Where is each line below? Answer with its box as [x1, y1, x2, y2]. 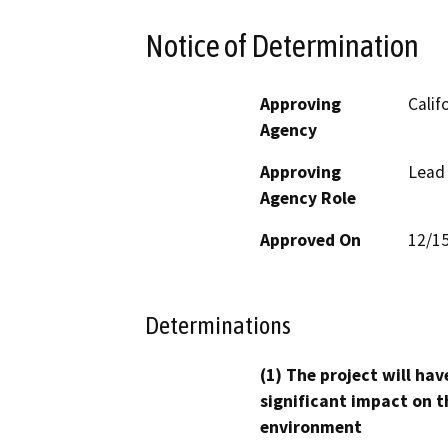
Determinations [145, 311, 291, 340]
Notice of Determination [145, 27, 419, 64]
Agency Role [260, 186, 356, 209]
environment [260, 416, 362, 439]
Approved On [260, 228, 361, 251]
